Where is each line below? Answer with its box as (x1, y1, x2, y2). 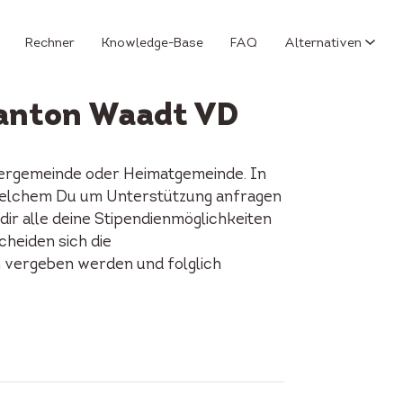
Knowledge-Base (102, 36, 203, 50)
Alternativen (284, 36, 362, 50)
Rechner (25, 36, 75, 50)
